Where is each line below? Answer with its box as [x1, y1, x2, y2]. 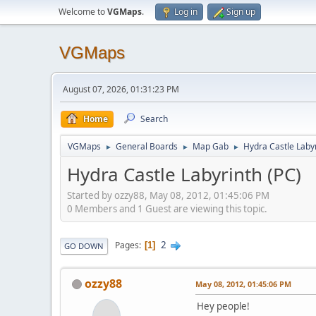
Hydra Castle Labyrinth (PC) [67, 162, 301, 187]
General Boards [116, 140, 178, 152]
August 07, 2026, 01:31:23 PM [63, 83, 179, 95]
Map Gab [193, 140, 229, 152]
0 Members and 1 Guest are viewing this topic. [67, 202, 267, 215]
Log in [174, 6, 197, 18]
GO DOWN [64, 240, 104, 251]
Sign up [226, 6, 255, 18]
